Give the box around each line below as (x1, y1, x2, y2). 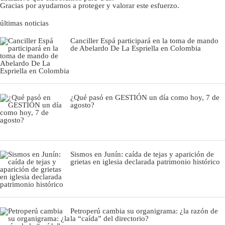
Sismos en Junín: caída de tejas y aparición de (70, 150, 214, 158)
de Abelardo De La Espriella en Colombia (70, 44, 201, 52)
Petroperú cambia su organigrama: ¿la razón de (70, 206, 218, 215)
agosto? (70, 100, 94, 109)
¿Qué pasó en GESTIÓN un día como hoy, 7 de (70, 93, 219, 101)
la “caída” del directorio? (70, 214, 149, 222)
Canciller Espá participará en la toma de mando (70, 36, 218, 45)
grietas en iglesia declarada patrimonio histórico (70, 157, 220, 166)
